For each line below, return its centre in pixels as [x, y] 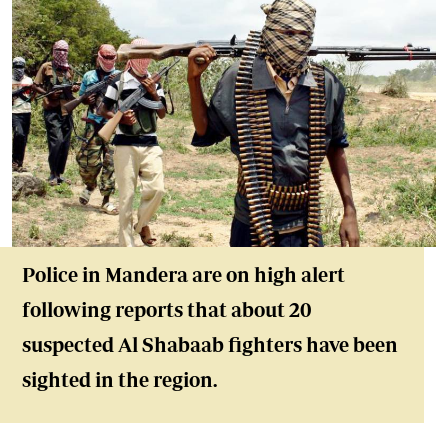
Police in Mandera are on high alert [183, 274]
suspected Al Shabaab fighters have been [210, 344]
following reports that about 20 [167, 309]
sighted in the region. [119, 379]
